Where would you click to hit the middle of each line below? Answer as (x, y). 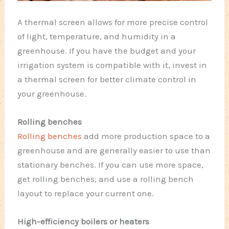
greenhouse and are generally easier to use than (114, 151)
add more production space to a (146, 136)
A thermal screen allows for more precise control (113, 22)
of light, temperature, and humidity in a (97, 36)
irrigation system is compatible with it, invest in (112, 65)
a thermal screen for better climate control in (107, 79)
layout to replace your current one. (86, 193)
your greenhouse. (52, 93)
